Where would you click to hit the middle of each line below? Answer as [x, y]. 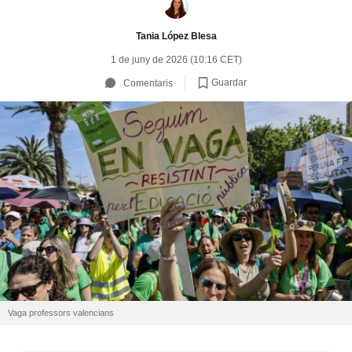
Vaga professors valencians [61, 313]
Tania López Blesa [176, 36]
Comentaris [148, 83]
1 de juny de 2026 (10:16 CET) [176, 60]
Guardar [229, 82]
